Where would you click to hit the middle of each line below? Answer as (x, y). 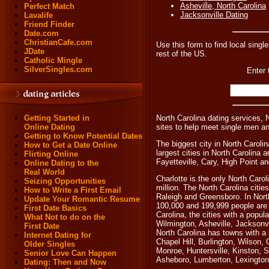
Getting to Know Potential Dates (83, 136)
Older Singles (50, 244)
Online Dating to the (61, 163)
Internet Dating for (58, 235)
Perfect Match (49, 6)
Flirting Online (51, 154)
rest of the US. (182, 53)
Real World (44, 172)
